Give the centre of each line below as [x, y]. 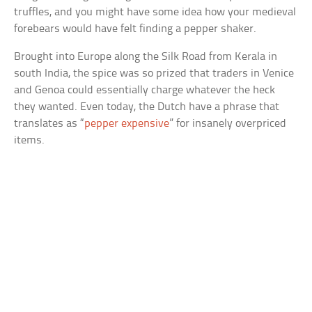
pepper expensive [127, 124]
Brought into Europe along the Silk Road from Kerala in [146, 57]
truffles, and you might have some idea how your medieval [155, 13]
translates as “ [49, 124]
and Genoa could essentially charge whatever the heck [145, 91]
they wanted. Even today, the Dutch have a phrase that [147, 107]
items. [30, 141]
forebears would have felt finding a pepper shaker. [135, 29]
